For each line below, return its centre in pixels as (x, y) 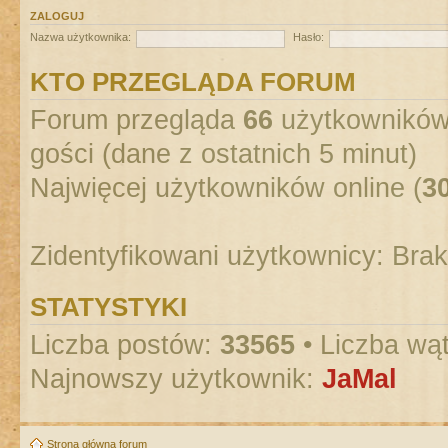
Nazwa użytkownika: (80, 37)
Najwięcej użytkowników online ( (226, 187)
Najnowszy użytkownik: (176, 378)
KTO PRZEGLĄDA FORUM (193, 81)
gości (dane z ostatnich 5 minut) (223, 153)
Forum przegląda (136, 119)
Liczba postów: (125, 344)
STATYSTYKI (108, 306)
